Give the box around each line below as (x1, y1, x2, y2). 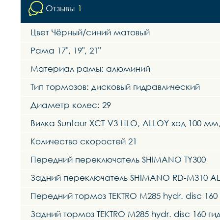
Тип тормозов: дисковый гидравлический (30, 82, 200, 92)
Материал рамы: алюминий (30, 63, 150, 74)
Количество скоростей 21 (30, 136, 137, 147)
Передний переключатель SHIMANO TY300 (30, 154, 206, 165)
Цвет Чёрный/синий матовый (30, 27, 150, 38)
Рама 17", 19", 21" (30, 45, 101, 56)
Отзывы (46, 3, 75, 14)
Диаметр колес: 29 (30, 100, 111, 110)
